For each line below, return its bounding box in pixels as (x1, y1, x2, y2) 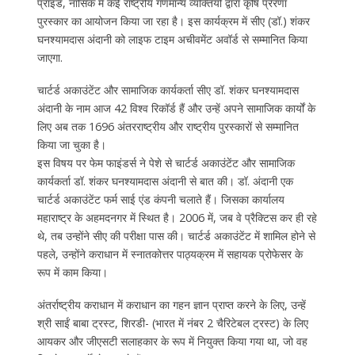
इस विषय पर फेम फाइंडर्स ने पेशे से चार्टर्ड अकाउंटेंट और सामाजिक (36, 155, 295, 170)
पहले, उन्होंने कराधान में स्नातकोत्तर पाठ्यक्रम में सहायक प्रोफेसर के (36, 246, 303, 261)
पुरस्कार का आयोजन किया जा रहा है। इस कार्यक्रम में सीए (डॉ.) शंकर (36, 13, 310, 29)
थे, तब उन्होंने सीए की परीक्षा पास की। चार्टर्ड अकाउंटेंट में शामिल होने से (36, 227, 315, 243)
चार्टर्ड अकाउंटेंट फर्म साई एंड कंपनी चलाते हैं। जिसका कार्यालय (36, 191, 284, 207)
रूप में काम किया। (36, 264, 108, 280)
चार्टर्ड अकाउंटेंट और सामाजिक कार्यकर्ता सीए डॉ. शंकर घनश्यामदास (36, 82, 299, 97)
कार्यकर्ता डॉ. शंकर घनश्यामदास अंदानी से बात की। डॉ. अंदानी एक (36, 173, 293, 189)
